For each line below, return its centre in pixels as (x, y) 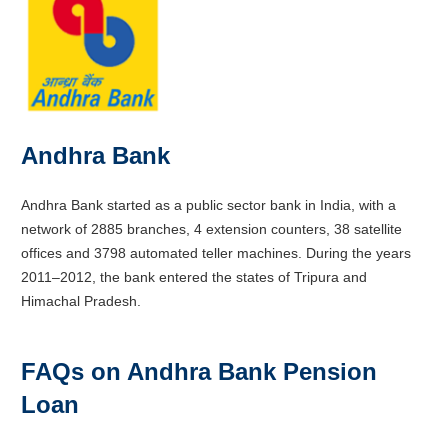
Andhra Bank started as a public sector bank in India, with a (208, 204)
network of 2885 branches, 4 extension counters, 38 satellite (211, 228)
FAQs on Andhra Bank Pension (199, 371)
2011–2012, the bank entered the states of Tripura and (194, 276)
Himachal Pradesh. (81, 300)
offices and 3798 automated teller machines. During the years (216, 252)
